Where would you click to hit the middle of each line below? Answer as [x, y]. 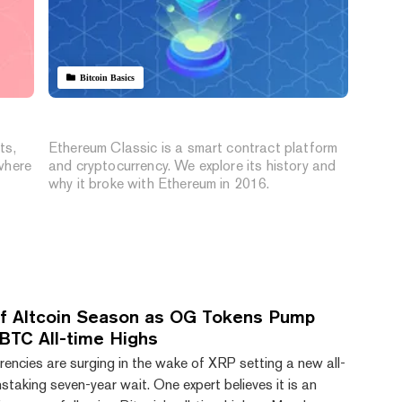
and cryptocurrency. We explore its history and [192, 165]
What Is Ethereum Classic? [166, 122]
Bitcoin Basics [108, 77]
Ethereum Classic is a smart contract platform [193, 147]
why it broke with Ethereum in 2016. [159, 183]
